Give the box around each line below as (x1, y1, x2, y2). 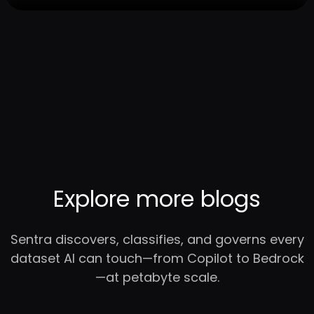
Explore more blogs (53, 182, 261, 214)
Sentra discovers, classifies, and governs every (10, 231, 304, 249)
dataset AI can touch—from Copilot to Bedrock (10, 250, 304, 268)
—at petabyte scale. (95, 268, 219, 287)
